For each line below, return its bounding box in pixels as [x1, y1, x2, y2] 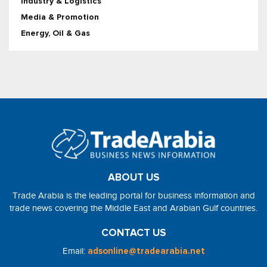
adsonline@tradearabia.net [87, 247, 205, 256]
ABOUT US [107, 172, 160, 184]
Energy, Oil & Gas [21, 29, 90, 38]
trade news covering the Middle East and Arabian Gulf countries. [10, 203, 257, 213]
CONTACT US [101, 228, 166, 239]
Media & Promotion [21, 13, 99, 22]
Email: [62, 246, 88, 256]
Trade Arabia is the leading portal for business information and [12, 191, 255, 201]
